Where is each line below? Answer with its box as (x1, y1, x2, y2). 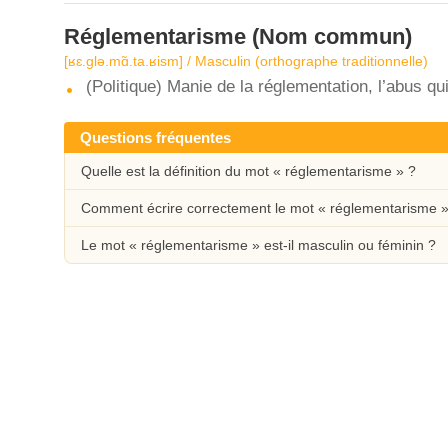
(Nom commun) (246, 24, 412, 49)
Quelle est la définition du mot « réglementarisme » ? (81, 163, 416, 179)
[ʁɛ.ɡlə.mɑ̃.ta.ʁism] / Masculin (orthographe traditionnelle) (64, 53, 428, 69)
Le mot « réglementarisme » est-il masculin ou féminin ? (81, 237, 436, 253)
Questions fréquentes (80, 129, 231, 146)
